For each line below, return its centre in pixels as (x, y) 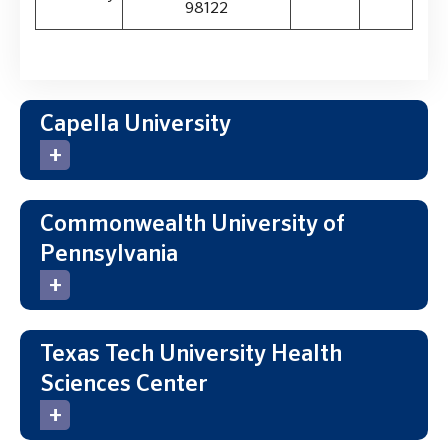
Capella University (135, 124)
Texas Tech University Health (191, 354)
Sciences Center (124, 384)
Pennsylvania (109, 254)
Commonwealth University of (192, 224)
